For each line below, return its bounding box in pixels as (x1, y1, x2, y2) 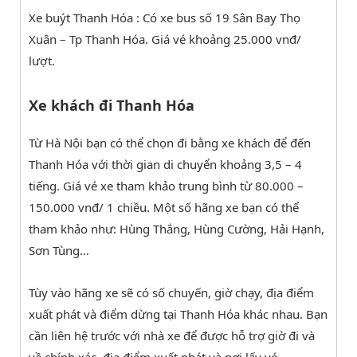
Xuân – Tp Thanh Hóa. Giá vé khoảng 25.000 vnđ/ (29, 30, 301, 47)
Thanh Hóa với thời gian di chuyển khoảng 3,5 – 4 (29, 155, 302, 172)
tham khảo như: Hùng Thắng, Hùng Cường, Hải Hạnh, (29, 220, 324, 237)
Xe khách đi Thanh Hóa (29, 95, 194, 115)
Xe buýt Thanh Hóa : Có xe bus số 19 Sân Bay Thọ (29, 9, 300, 25)
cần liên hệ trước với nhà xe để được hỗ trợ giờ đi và (29, 327, 315, 343)
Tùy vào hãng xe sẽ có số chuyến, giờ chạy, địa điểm (29, 284, 314, 300)
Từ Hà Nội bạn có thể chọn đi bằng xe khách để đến (29, 134, 311, 151)
